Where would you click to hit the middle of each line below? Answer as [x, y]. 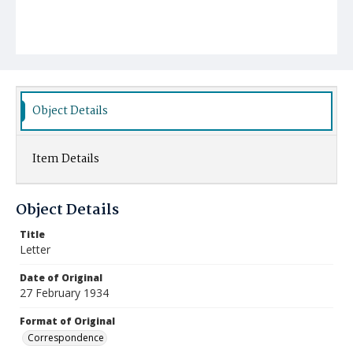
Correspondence [66, 338]
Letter [35, 249]
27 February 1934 [64, 293]
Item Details [66, 159]
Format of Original [67, 321]
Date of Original [61, 278]
